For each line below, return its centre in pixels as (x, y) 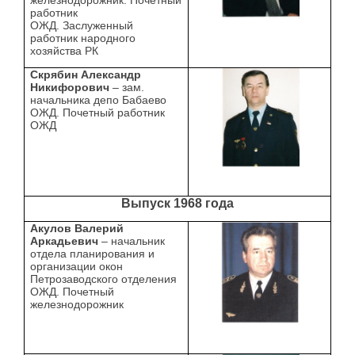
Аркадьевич (65, 241)
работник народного (83, 38)
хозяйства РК (65, 51)
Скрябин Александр (86, 75)
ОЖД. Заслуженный (82, 26)
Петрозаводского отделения (104, 279)
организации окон (77, 267)
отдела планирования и (93, 254)
